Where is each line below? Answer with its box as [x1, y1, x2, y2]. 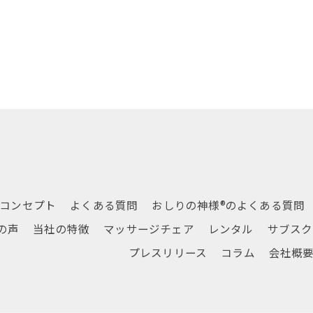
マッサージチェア [103, 221, 194, 236]
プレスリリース [128, 245, 208, 260]
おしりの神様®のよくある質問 [152, 197, 305, 212]
